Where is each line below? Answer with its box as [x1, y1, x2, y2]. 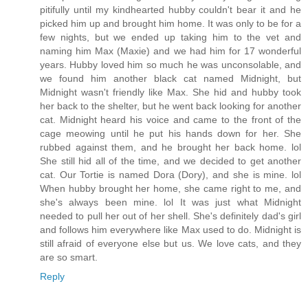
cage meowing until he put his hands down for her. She [40, 127, 301, 139]
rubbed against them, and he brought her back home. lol [40, 141, 301, 153]
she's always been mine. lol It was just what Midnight [40, 196, 301, 208]
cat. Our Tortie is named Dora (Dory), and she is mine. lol [40, 168, 301, 180]
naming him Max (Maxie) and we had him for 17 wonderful [40, 45, 301, 56]
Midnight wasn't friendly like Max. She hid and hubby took [40, 86, 301, 98]
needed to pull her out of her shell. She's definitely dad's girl [40, 210, 301, 221]
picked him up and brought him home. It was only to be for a [40, 17, 301, 29]
